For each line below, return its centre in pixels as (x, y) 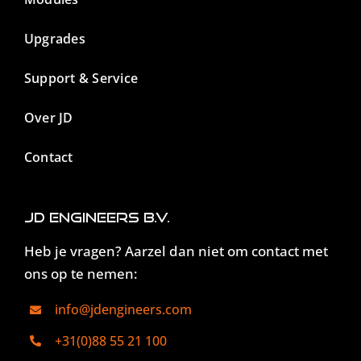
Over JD (48, 118)
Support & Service (81, 79)
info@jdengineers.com (124, 310)
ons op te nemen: (81, 274)
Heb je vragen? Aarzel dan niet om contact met (176, 251)
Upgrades (54, 39)
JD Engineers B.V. (97, 218)
